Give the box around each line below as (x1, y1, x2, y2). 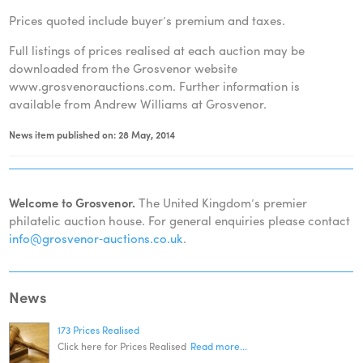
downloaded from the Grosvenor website (9, 59, 238, 77)
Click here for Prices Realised (58, 339, 187, 353)
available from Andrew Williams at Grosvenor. (9, 95, 267, 113)
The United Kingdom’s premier (135, 194, 308, 211)
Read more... (190, 339, 248, 353)
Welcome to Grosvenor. (9, 194, 136, 211)
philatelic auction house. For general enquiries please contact (9, 211, 351, 229)
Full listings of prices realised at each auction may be (9, 41, 305, 59)
